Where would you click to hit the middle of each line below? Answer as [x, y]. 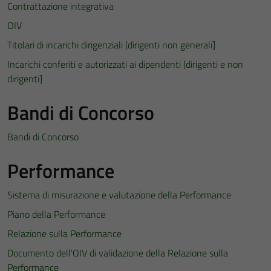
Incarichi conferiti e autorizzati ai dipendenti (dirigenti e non [125, 64]
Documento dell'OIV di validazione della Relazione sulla [118, 253]
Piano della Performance [56, 214]
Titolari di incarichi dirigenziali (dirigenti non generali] [111, 45]
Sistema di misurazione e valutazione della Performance [119, 195]
